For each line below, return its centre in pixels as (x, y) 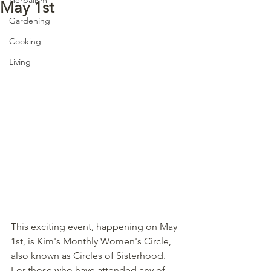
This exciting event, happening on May (95, 226)
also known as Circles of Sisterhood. (91, 255)
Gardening (30, 20)
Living (20, 61)
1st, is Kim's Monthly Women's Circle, (92, 241)
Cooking (25, 41)
